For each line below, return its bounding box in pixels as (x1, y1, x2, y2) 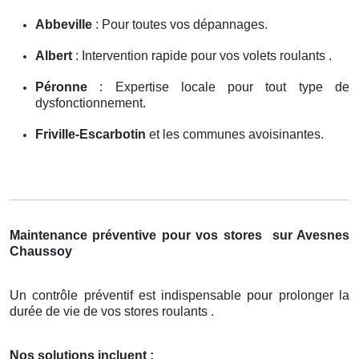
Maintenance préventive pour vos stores (10, 228, 268, 242)
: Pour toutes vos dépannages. (92, 17, 268, 31)
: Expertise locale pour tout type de (87, 79, 349, 94)
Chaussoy (10, 244, 72, 258)
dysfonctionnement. (35, 95, 146, 110)
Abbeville (35, 17, 92, 31)
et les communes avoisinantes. (146, 127, 324, 141)
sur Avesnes (272, 228, 350, 242)
